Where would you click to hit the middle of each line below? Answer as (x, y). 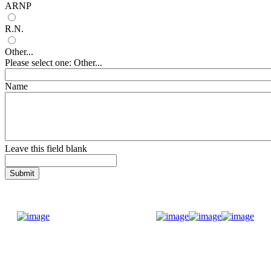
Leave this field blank (46, 148)
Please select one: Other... (54, 62)
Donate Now (107, 217)
